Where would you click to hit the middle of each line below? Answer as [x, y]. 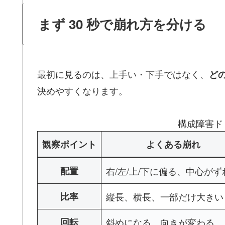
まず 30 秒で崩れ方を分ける [122, 24]
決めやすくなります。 [82, 91]
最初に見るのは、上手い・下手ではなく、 [123, 74]
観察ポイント [69, 144]
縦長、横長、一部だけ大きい [165, 196]
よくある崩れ [173, 144]
